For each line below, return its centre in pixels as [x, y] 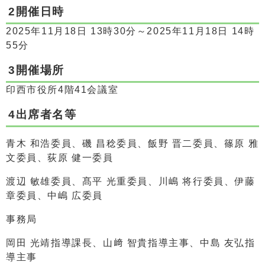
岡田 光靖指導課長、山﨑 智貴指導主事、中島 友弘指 [131, 243]
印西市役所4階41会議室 [62, 89]
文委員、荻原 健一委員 [60, 157]
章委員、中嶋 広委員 [54, 195]
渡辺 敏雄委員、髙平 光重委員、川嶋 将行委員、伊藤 [131, 181]
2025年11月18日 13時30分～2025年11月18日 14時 [130, 31]
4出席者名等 [43, 114]
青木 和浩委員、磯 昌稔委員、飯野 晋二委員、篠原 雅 [132, 143]
